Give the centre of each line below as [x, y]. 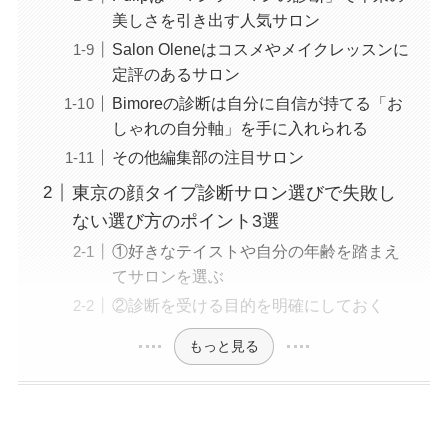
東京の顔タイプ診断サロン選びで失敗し [233, 193]
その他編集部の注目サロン [207, 157]
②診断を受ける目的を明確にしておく [247, 305]
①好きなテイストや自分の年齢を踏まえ [255, 251]
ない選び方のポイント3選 [175, 221]
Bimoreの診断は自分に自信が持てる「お [257, 103]
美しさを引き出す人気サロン [215, 19]
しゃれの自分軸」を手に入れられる [239, 128]
